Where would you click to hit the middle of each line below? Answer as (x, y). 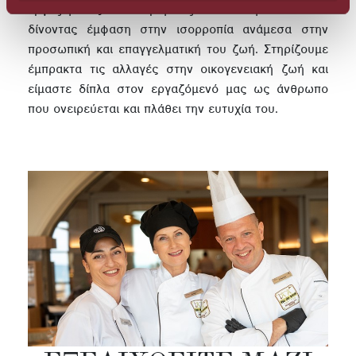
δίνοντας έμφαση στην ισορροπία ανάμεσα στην (178, 31)
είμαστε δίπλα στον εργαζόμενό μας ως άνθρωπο (178, 90)
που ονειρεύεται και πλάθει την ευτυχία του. (153, 110)
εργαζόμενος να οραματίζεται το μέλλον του (178, 11)
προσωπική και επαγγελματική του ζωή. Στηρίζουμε (178, 50)
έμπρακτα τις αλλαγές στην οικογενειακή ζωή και (178, 70)
